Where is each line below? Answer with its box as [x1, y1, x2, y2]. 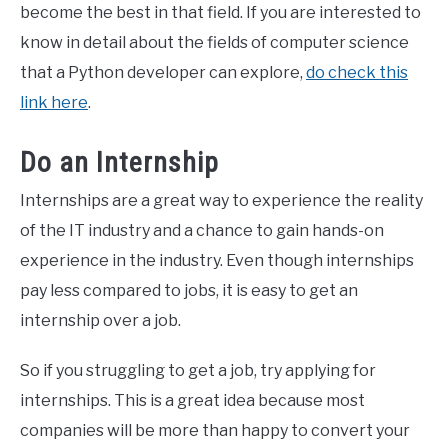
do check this [306, 63, 408, 83]
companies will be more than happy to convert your [20, 420, 410, 440]
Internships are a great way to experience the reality [20, 190, 423, 210]
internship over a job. [20, 310, 181, 330]
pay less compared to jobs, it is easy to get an [20, 280, 358, 300]
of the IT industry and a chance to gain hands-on [20, 220, 384, 240]
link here [20, 93, 88, 113]
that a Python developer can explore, [20, 63, 306, 83]
